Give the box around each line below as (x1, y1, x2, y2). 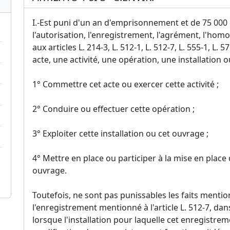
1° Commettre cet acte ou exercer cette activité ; (32, 78, 219, 90)
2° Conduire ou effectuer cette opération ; (32, 103, 195, 114)
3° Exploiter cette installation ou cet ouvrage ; (32, 127, 208, 139)
